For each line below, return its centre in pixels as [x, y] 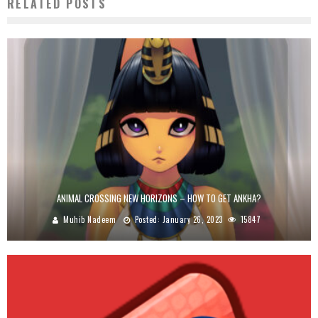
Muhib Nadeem [89, 219]
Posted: [147, 219]
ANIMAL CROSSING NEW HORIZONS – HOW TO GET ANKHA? [159, 198]
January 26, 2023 [192, 219]
